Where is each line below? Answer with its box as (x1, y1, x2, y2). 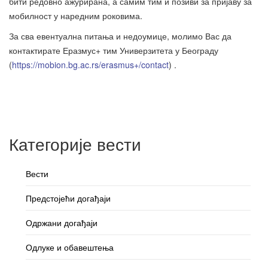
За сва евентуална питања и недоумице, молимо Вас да (9, 30, 232, 42)
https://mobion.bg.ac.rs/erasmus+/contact (12, 59, 169, 71)
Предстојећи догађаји (26, 192, 111, 204)
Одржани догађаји (26, 217, 98, 229)
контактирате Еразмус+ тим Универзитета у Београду (9, 44, 218, 56)
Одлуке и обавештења (26, 241, 114, 253)
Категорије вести (9, 132, 141, 156)
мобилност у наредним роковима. (9, 10, 142, 22)
